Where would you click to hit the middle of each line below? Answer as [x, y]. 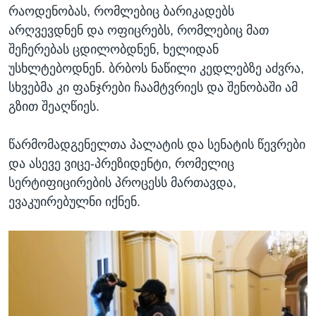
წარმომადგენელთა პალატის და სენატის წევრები [157, 145]
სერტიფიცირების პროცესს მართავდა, [122, 183]
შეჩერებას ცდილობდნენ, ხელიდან [114, 50]
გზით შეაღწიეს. [54, 107]
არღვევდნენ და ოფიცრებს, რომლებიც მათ [139, 31]
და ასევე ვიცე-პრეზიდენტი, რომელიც [121, 164]
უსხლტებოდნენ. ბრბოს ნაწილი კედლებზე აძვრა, [156, 69]
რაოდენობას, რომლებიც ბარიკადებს [121, 12]
